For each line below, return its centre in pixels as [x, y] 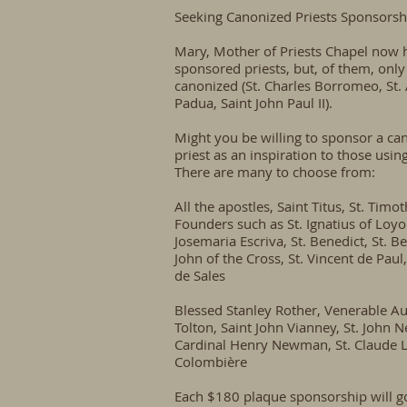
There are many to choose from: [275, 172]
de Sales [200, 275]
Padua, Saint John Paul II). [253, 103]
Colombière [211, 362]
